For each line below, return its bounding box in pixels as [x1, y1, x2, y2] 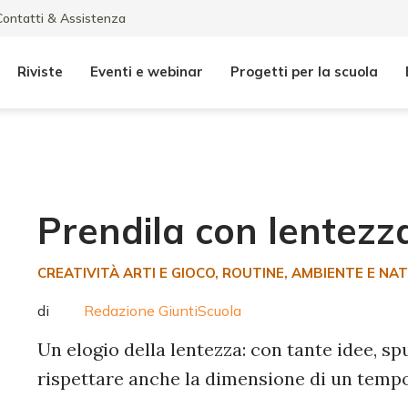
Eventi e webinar [90, 63, 203, 80]
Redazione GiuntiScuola [79, 301, 241, 320]
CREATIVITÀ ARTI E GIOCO [36, 264, 215, 281]
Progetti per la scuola [230, 63, 378, 80]
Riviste [17, 63, 63, 80]
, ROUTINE [214, 264, 284, 281]
